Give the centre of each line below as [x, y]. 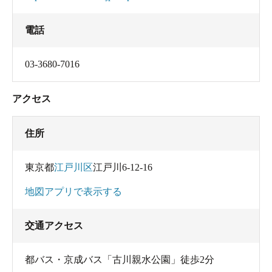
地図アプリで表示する [73, 191]
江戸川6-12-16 [123, 167]
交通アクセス [54, 225]
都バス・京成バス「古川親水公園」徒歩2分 [120, 259]
